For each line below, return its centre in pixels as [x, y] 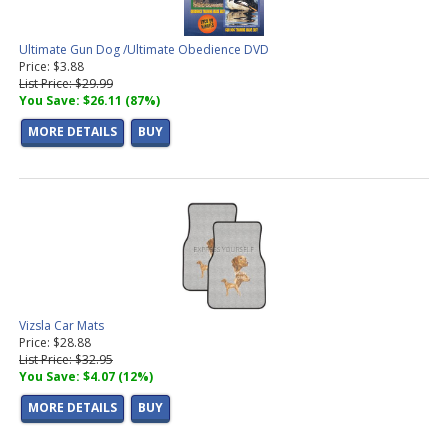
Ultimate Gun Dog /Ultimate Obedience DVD [144, 50]
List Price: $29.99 [66, 84]
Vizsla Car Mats [61, 326]
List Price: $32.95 [66, 360]
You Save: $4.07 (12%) [86, 377]
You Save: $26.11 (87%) [89, 101]
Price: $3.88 [51, 67]
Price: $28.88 [55, 343]
